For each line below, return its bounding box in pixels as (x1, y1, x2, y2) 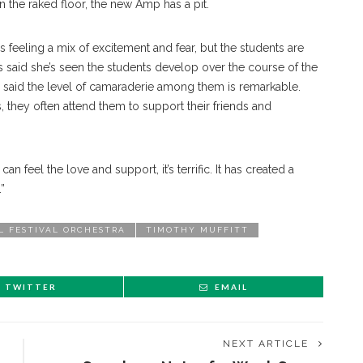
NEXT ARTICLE (223, 338, 309, 350)
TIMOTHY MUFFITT (146, 225, 249, 235)
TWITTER (5, 282, 57, 293)
